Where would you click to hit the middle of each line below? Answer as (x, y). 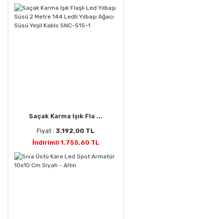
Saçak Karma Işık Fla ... (66, 116)
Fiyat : (46, 131)
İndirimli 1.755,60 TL (66, 142)
